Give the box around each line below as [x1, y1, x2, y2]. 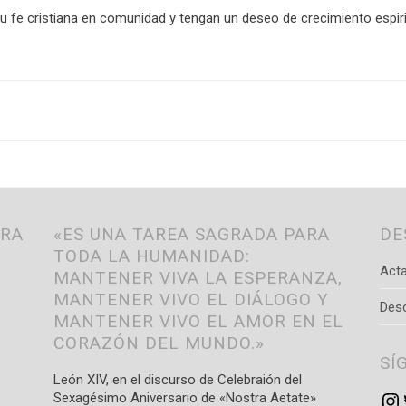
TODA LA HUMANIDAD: [53, 246, 250, 266]
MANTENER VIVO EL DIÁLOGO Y [53, 289, 329, 310]
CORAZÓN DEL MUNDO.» [53, 333, 265, 353]
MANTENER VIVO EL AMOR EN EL [53, 311, 343, 332]
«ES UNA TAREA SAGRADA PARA [53, 224, 330, 245]
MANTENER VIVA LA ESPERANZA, [53, 267, 343, 288]
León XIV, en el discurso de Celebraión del [53, 372, 302, 388]
